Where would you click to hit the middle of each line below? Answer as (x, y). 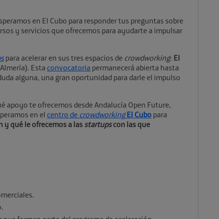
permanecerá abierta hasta (135, 67)
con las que (131, 124)
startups (98, 124)
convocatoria (69, 67)
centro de (63, 114)
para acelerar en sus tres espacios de (64, 58)
